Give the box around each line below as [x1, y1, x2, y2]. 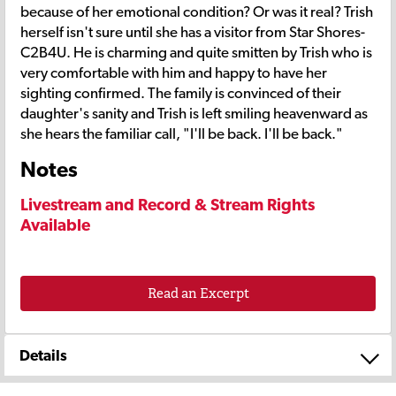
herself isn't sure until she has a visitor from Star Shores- [20, 22, 365, 41]
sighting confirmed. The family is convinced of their [20, 83, 341, 102]
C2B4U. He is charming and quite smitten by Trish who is [20, 42, 372, 61]
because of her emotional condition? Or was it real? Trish [20, 2, 373, 20]
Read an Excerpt [147, 284, 249, 303]
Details [19, 346, 67, 364]
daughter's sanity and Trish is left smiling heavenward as [20, 103, 368, 122]
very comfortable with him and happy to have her [20, 63, 327, 81]
